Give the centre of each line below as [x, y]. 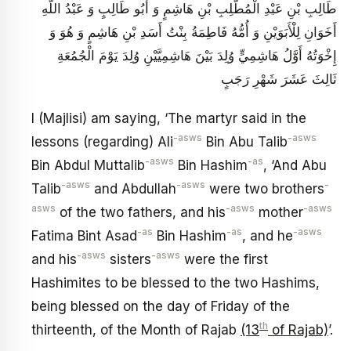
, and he [268, 236]
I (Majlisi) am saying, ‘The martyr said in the [169, 118]
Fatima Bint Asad [84, 236]
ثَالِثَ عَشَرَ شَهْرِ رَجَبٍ [279, 80]
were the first [224, 259]
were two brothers [265, 189]
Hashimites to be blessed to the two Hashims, [175, 283]
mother [279, 212]
